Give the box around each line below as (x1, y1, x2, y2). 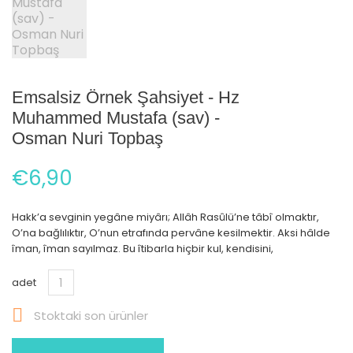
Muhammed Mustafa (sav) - (12, 108, 220, 128)
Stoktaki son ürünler (31, 307, 148, 325)
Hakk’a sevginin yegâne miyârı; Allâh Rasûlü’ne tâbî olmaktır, (12, 210, 319, 225)
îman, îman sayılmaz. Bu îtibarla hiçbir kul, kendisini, (12, 241, 273, 256)
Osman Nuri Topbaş (12, 128, 163, 148)
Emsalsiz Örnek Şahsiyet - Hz (12, 87, 240, 107)
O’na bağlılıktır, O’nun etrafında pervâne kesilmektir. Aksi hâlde (12, 225, 330, 240)
